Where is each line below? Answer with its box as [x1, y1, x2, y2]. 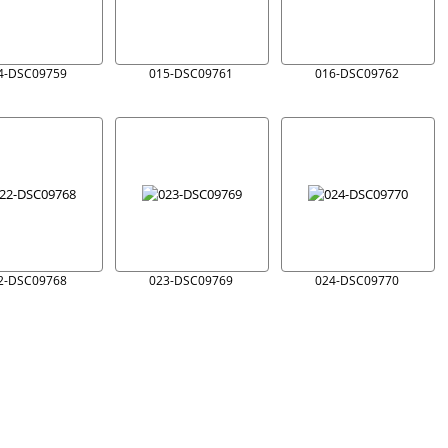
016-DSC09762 [315, 64, 399, 81]
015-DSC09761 [149, 64, 233, 81]
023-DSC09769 [149, 271, 233, 288]
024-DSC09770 [315, 271, 399, 288]
